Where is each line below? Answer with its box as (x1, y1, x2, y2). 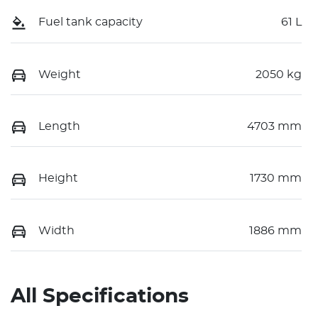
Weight (38, 68, 81, 80)
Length (38, 120, 80, 132)
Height (38, 172, 78, 185)
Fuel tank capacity (38, 16, 143, 28)
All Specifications (11, 286, 189, 307)
